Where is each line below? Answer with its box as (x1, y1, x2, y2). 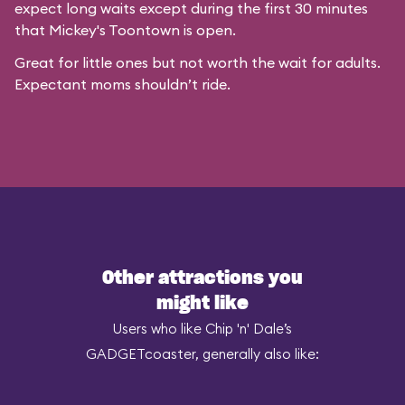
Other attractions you (102, 269, 303, 287)
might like (156, 295, 249, 313)
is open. (180, 21, 236, 39)
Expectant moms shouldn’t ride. (14, 75, 231, 93)
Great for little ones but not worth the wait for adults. (14, 53, 381, 71)
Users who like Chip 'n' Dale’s (113, 320, 292, 337)
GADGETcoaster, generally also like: (86, 345, 319, 363)
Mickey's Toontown (49, 21, 180, 39)
